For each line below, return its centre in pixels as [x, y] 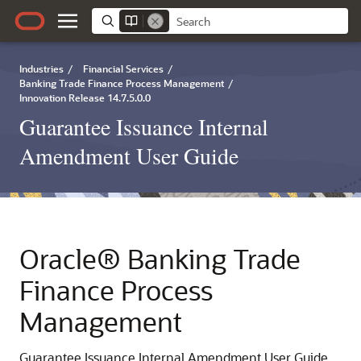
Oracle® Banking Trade [160, 258]
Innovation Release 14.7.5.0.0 [85, 98]
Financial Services [123, 68]
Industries [41, 68]
